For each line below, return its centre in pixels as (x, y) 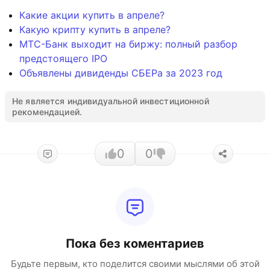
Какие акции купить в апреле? (92, 15)
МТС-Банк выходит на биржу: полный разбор (128, 44)
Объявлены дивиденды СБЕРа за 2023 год (121, 73)
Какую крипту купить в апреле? (95, 30)
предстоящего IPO (63, 58)
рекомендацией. (47, 112)
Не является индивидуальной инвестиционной (111, 101)
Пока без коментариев (135, 243)
